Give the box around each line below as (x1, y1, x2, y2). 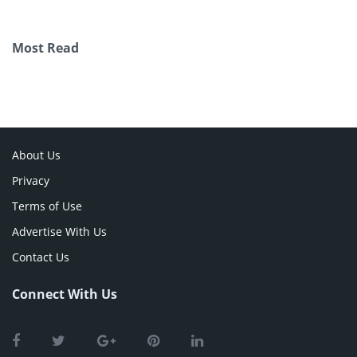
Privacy (12, 173, 49, 189)
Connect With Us (12, 285, 117, 304)
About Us (12, 147, 61, 163)
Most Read (12, 39, 79, 57)
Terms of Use (12, 198, 82, 214)
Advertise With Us (12, 224, 107, 240)
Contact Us (12, 249, 69, 265)
